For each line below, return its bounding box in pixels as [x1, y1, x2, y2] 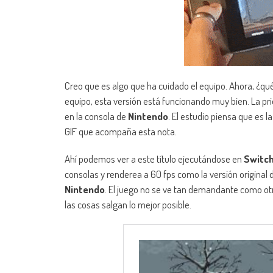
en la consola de [65, 110, 128, 123]
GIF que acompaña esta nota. [65, 125, 177, 138]
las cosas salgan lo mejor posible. [65, 198, 191, 211]
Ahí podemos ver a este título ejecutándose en [65, 152, 244, 166]
